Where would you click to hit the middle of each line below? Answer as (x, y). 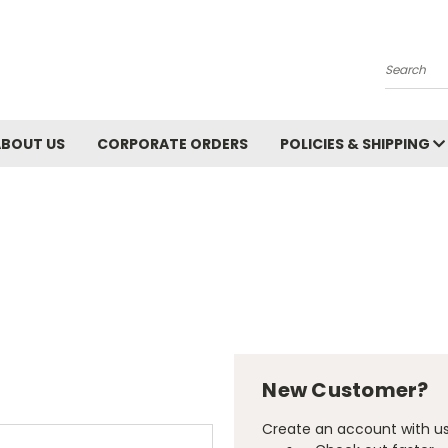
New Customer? (345, 390)
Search (409, 77)
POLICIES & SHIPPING (356, 144)
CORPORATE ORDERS (172, 144)
